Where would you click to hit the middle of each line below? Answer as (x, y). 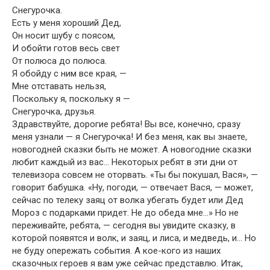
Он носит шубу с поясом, (64, 36)
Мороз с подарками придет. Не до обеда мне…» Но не (125, 213)
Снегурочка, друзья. (54, 111)
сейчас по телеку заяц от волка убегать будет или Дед (128, 200)
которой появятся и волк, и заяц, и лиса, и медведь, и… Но (134, 238)
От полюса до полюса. (59, 61)
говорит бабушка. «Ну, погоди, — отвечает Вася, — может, (133, 187)
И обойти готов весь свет (66, 48)
